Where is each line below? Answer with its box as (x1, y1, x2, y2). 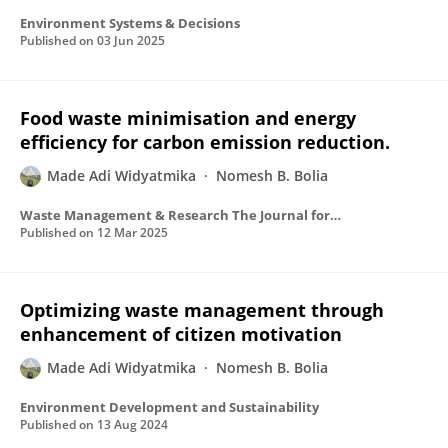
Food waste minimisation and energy (20, 106, 356, 130)
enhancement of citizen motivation (20, 322, 342, 346)
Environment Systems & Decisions (20, 14, 240, 32)
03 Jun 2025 (97, 32, 165, 49)
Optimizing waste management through (20, 298, 384, 322)
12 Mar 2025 (97, 224, 168, 241)
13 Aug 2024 (97, 416, 168, 433)
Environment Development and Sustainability (20, 398, 319, 416)
